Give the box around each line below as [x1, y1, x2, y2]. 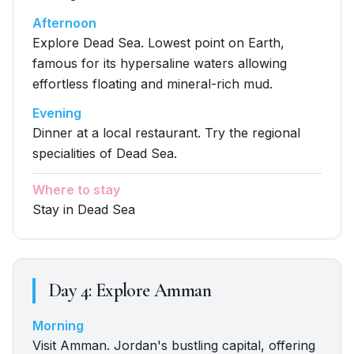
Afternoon [32, 15, 96, 31]
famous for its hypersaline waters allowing [32, 55, 287, 71]
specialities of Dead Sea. [32, 145, 177, 161]
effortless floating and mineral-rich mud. [32, 76, 273, 92]
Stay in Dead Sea [32, 201, 135, 217]
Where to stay [32, 182, 120, 198]
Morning [32, 318, 84, 333]
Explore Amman [95, 279, 212, 302]
